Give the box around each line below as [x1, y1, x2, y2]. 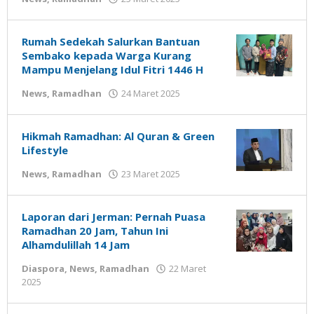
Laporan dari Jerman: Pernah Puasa [22, 210, 205, 224]
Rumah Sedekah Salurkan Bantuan [22, 34, 200, 48]
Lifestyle [22, 143, 68, 157]
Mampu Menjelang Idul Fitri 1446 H [22, 62, 203, 76]
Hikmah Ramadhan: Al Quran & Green [22, 129, 214, 143]
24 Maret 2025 [121, 87, 180, 100]
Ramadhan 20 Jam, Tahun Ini [22, 224, 168, 238]
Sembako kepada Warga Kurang [22, 48, 191, 62]
